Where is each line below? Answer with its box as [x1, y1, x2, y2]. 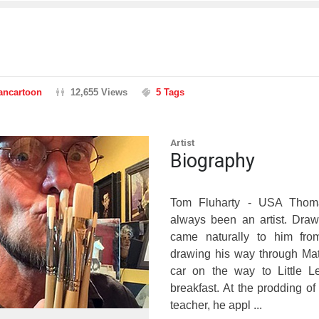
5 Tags [156, 86, 184, 98]
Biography [170, 149, 255, 172]
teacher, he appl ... [170, 298, 262, 311]
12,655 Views [70, 86, 127, 98]
